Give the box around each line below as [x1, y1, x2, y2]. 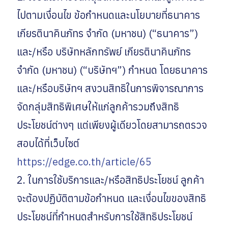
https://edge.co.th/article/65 [17, 154, 152, 168]
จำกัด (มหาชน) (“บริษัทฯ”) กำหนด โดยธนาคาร [17, 63, 208, 77]
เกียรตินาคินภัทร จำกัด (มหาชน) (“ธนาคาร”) [17, 26, 198, 40]
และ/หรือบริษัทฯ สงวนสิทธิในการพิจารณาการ [17, 81, 204, 95]
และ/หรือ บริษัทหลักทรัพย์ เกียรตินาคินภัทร [17, 44, 191, 59]
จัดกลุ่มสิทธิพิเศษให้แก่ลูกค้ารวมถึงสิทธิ [17, 99, 179, 113]
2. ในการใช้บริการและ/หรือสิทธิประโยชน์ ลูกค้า [17, 173, 204, 187]
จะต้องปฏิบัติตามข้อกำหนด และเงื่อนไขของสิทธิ [17, 191, 206, 205]
